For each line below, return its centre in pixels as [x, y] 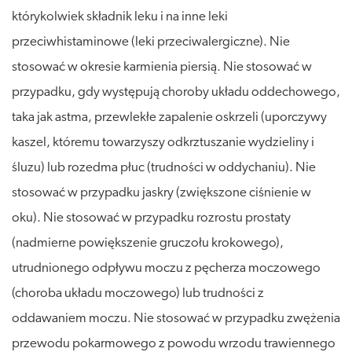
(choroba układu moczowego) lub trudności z [138, 293]
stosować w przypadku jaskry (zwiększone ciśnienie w [161, 192]
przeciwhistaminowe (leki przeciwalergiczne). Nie [151, 42]
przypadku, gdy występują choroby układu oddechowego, [176, 92]
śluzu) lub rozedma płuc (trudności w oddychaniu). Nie [164, 167]
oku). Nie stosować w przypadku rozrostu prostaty [151, 218]
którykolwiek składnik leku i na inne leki [120, 16]
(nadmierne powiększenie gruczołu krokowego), [148, 243]
